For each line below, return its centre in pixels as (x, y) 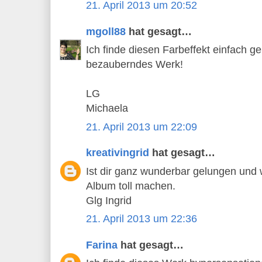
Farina (102, 245)
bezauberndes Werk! (135, 65)
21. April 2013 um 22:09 (142, 127)
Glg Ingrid (109, 200)
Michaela (107, 108)
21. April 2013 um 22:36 (142, 219)
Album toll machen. (131, 186)
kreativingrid (118, 153)
